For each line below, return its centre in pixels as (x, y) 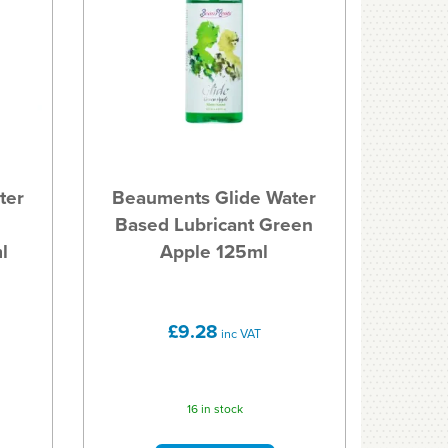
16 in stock (214, 408)
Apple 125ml (214, 252)
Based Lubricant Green (214, 225)
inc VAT (240, 334)
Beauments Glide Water (214, 198)
